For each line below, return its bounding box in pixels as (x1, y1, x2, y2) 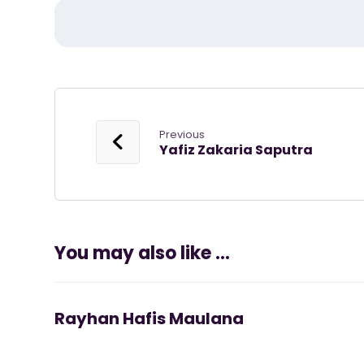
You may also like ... (54, 240, 231, 266)
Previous (159, 128, 206, 141)
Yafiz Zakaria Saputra (159, 141, 314, 159)
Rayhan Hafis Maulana (54, 307, 245, 330)
